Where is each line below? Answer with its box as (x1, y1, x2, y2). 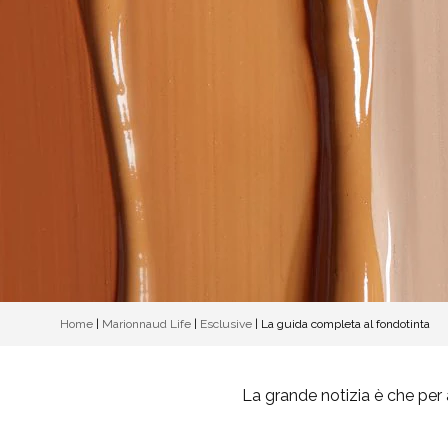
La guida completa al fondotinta (261, 317, 430, 331)
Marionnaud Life (102, 317, 191, 331)
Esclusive (200, 317, 252, 331)
